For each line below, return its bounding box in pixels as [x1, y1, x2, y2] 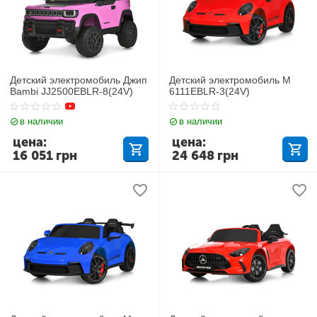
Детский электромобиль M [169, 74, 292, 86]
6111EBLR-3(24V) [169, 85, 250, 97]
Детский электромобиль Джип [10, 74, 148, 86]
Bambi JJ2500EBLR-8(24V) [10, 85, 134, 97]
